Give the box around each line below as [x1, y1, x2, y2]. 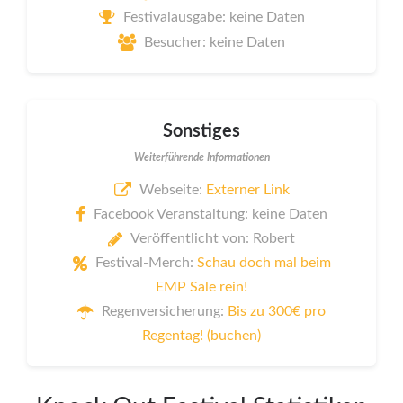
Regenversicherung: [102, 304, 228, 319]
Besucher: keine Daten [144, 34, 285, 49]
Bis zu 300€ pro [228, 304, 326, 319]
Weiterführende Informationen [133, 151, 270, 163]
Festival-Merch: [94, 255, 197, 271]
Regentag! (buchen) [142, 328, 261, 344]
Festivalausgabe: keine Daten [122, 10, 305, 25]
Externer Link [205, 182, 290, 197]
